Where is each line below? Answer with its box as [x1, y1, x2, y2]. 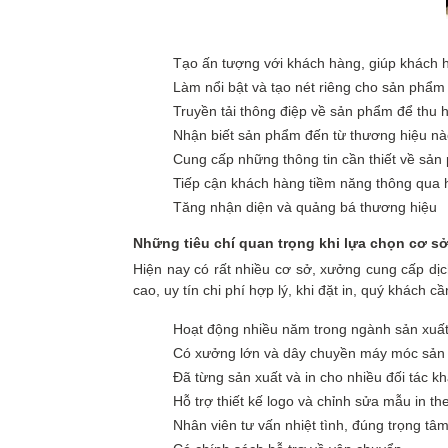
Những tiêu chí [133, 235, 239, 251]
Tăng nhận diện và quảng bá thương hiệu [173, 199, 437, 215]
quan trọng [239, 235, 319, 251]
